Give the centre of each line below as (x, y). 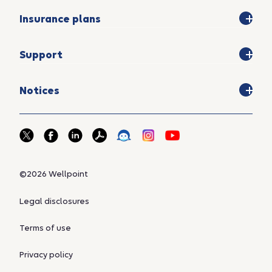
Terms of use (45, 228)
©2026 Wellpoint (54, 174)
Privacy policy (46, 255)
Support (41, 55)
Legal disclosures (54, 202)
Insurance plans (60, 19)
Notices (39, 90)
